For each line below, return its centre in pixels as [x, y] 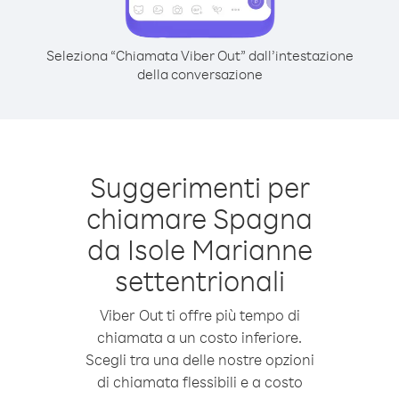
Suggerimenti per [199, 187]
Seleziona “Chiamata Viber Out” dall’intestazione [199, 55]
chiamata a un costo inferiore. [199, 337]
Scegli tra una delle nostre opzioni [199, 359]
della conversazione [199, 74]
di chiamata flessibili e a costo [199, 382]
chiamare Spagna [199, 218]
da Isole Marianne [199, 249]
